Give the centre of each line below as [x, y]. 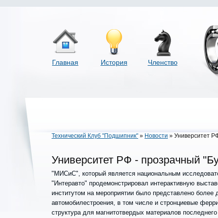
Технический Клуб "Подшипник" [95, 136]
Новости [156, 136]
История [114, 62]
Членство [163, 62]
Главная [65, 62]
